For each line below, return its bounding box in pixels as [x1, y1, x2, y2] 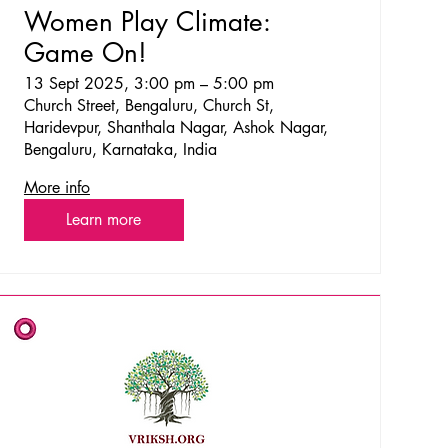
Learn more [66, 209, 142, 231]
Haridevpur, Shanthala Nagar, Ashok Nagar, [23, 117, 328, 139]
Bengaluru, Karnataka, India [23, 139, 217, 161]
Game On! [23, 36, 147, 71]
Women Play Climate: [23, 5, 271, 40]
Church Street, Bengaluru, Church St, [23, 95, 274, 117]
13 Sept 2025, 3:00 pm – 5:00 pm [23, 73, 274, 95]
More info [23, 177, 90, 199]
